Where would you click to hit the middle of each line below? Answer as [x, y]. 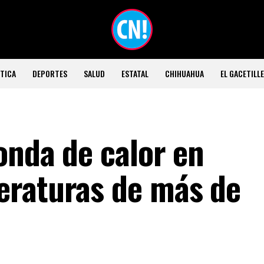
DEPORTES [49, 73]
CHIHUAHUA [184, 73]
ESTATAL [135, 73]
